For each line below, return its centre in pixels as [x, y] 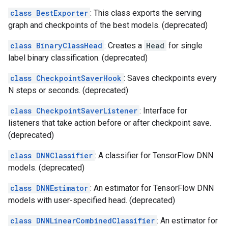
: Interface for [163, 111]
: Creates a [124, 46]
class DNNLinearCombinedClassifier [82, 221]
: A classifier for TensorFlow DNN [154, 155]
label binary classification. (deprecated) [78, 58]
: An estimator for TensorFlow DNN [152, 188]
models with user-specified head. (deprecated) [92, 200]
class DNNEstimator [49, 188]
